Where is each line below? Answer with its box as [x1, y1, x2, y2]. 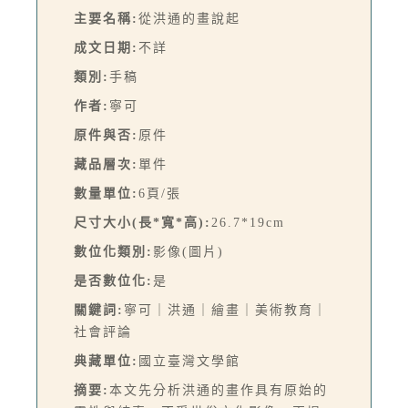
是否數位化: [74, 274, 153, 289]
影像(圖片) [153, 245, 224, 260]
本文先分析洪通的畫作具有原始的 [109, 383, 328, 398]
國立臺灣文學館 [138, 354, 240, 369]
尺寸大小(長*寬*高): [74, 216, 211, 230]
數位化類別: [74, 245, 153, 260]
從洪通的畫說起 [138, 12, 240, 26]
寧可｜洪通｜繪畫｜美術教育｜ [124, 303, 328, 318]
